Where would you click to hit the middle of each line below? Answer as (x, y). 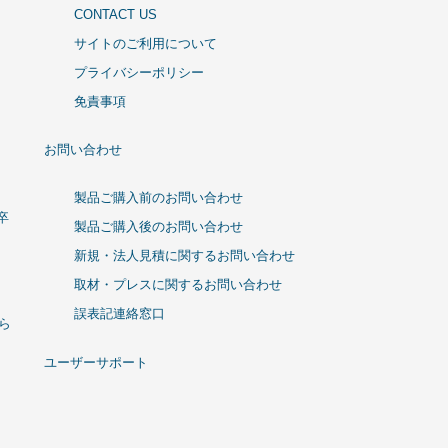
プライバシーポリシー (139, 73)
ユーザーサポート (96, 362)
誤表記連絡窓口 (119, 314)
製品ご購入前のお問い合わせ (158, 198)
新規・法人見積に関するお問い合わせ (184, 256)
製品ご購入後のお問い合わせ (158, 227)
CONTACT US (115, 15)
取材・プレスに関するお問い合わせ (178, 285)
